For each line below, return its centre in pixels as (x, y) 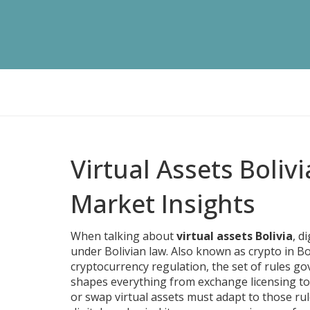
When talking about (124, 236)
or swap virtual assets (127, 297)
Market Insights (163, 204)
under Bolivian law (118, 251)
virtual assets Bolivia (235, 236)
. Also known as (207, 251)
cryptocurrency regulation (138, 266)
